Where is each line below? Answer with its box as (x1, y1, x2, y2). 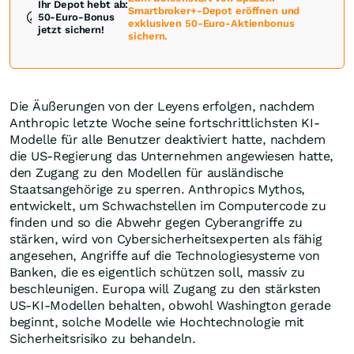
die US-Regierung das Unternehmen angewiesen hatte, (9, 149, 334, 164)
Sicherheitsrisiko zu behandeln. (9, 331, 196, 347)
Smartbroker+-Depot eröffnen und (128, 5, 300, 17)
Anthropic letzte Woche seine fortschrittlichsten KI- (9, 115, 320, 131)
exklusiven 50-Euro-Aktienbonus (128, 17, 295, 30)
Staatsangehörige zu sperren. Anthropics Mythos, (9, 182, 305, 198)
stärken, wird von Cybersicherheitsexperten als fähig (9, 232, 322, 247)
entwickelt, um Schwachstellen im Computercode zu (9, 198, 326, 214)
